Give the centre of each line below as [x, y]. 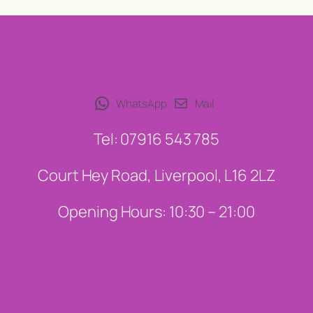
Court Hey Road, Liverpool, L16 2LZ [156, 175]
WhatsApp [141, 103]
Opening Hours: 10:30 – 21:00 [156, 211]
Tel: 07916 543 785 [156, 139]
